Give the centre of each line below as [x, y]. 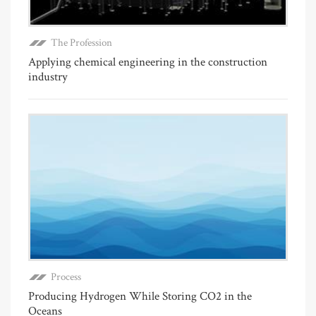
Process [66, 277]
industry [48, 77]
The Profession [81, 42]
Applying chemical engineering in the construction [148, 62]
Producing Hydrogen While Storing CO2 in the [140, 297]
